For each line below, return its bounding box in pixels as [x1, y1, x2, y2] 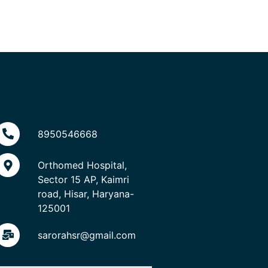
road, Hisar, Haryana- [38, 188, 135, 200]
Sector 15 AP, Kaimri [38, 173, 130, 186]
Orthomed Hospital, [38, 159, 127, 172]
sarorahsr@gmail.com [38, 229, 136, 241]
